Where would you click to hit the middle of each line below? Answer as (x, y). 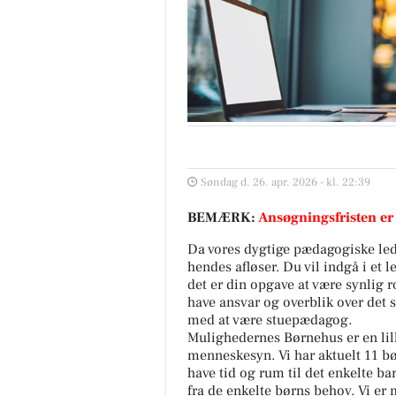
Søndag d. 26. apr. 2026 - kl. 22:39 (286, 182)
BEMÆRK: (223, 217)
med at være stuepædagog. (270, 320)
